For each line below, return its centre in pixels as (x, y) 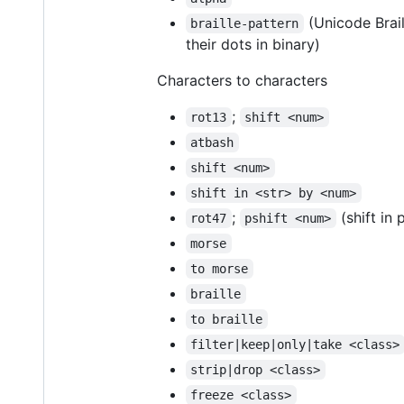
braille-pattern (245, 23)
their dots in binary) (253, 44)
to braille (227, 319)
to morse (220, 268)
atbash (212, 142)
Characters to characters (242, 80)
